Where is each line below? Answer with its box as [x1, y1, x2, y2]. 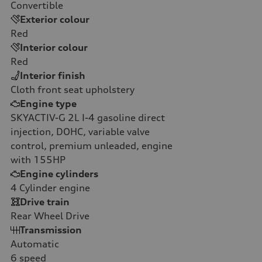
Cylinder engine [17, 181, 90, 194]
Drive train [20, 195, 70, 208]
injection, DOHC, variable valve [11, 125, 150, 137]
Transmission [20, 223, 82, 236]
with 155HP [11, 153, 65, 166]
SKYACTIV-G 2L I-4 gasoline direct [11, 111, 165, 123]
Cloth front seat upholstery [11, 83, 135, 95]
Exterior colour [20, 13, 89, 25]
